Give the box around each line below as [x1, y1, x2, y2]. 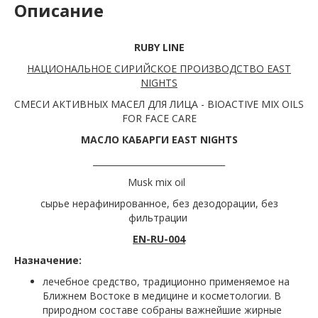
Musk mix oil [127, 175, 191, 190]
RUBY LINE [133, 40, 185, 55]
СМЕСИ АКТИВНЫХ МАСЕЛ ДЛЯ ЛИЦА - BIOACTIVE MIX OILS [14, 97, 304, 111]
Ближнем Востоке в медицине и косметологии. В [43, 289, 281, 303]
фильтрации [128, 211, 190, 225]
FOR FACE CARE [121, 111, 197, 126]
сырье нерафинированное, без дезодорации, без [40, 197, 278, 211]
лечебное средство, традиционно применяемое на [43, 275, 290, 289]
